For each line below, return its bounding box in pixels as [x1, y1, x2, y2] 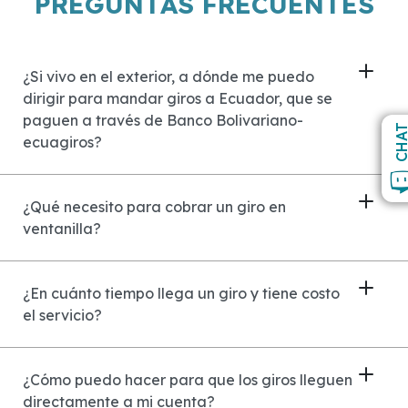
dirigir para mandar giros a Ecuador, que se [23, 88, 332, 107]
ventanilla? [23, 219, 101, 238]
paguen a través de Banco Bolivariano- [23, 110, 303, 129]
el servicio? [23, 305, 102, 324]
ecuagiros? [23, 132, 102, 151]
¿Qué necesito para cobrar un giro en [23, 197, 286, 216]
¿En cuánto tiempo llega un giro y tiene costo [23, 283, 340, 302]
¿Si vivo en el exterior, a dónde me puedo [23, 66, 314, 86]
